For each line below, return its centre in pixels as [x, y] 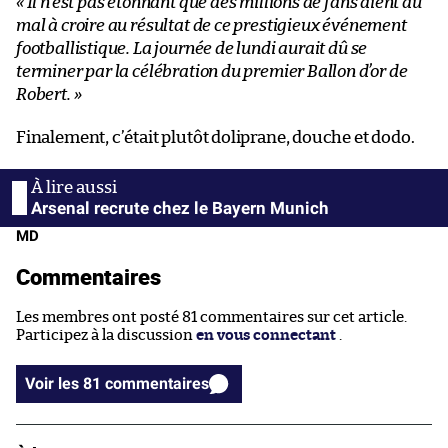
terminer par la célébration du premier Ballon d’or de [212, 71]
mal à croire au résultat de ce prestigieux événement [211, 25]
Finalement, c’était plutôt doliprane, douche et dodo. [215, 137]
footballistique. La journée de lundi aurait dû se [192, 48]
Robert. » [49, 94]
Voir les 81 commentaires [157, 383]
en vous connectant [266, 335]
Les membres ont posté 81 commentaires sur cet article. [211, 317]
